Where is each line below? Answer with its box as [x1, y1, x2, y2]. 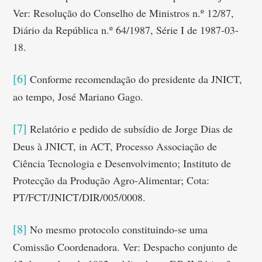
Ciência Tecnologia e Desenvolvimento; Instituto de [13, 156, 232, 170]
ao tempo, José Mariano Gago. [13, 89, 144, 104]
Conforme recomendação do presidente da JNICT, [27, 72, 243, 86]
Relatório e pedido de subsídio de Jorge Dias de [27, 122, 233, 136]
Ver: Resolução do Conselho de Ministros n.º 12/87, [13, 6, 235, 20]
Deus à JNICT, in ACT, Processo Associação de [13, 139, 218, 153]
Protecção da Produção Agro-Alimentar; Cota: [13, 173, 210, 187]
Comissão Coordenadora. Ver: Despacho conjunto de [13, 240, 238, 254]
